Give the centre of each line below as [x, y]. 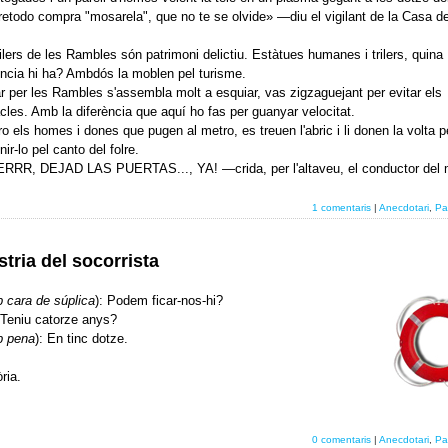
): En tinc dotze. [81, 338]
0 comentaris [341, 439]
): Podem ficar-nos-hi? [158, 300]
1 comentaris [341, 207]
